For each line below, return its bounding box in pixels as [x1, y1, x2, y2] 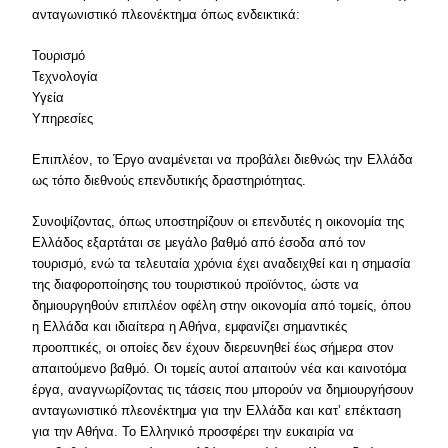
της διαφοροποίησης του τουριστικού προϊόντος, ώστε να [32, 277, 360, 292]
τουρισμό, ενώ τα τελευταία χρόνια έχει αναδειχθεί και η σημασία [32, 256, 412, 271]
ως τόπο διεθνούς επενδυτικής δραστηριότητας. [32, 173, 307, 188]
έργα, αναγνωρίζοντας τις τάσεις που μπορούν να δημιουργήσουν [32, 382, 415, 397]
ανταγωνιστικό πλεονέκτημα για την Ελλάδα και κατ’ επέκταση [32, 403, 402, 418]
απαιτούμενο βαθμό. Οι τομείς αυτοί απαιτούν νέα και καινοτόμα [32, 361, 408, 376]
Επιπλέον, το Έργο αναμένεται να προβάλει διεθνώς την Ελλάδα [32, 152, 414, 167]
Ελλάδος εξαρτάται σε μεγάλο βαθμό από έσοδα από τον [32, 235, 367, 250]
